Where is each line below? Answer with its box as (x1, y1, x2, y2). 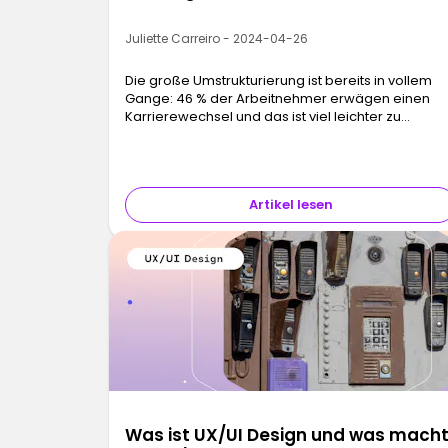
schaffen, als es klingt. (125, 125, 267, 145)
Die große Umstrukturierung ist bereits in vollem (125, 71, 433, 91)
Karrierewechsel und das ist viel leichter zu (125, 107, 402, 127)
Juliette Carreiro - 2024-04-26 (125, 30, 309, 48)
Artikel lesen (248, 195, 333, 215)
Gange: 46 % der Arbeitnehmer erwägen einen (125, 89, 431, 109)
